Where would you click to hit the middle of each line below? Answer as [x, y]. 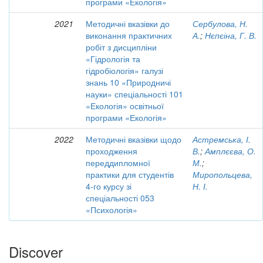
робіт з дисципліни [121, 47]
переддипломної [118, 163]
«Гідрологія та [113, 59]
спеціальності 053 [120, 198]
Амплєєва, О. [230, 151]
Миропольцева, [222, 174]
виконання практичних [129, 35]
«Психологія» [112, 210]
